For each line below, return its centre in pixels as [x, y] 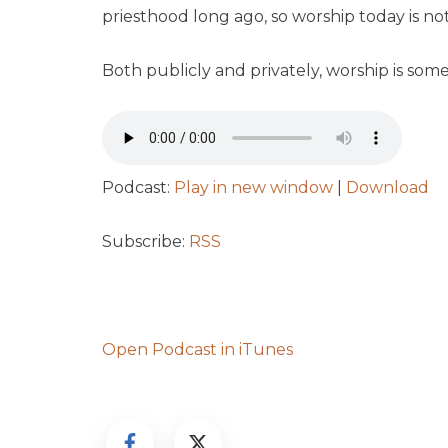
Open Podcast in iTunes [197, 349]
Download [387, 187]
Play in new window [253, 187]
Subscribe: [145, 241]
